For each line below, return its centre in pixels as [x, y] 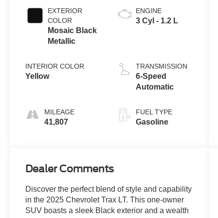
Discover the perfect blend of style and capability [109, 189]
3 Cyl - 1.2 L [157, 20]
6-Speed [151, 76]
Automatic [154, 87]
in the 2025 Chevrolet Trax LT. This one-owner [105, 200]
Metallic [62, 41]
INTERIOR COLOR [55, 66]
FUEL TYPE [154, 112]
